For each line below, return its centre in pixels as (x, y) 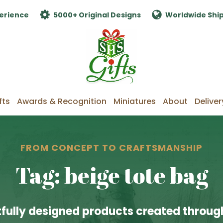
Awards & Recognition (62, 101)
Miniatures (135, 101)
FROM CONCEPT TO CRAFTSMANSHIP (111, 148)
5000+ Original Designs (97, 15)
